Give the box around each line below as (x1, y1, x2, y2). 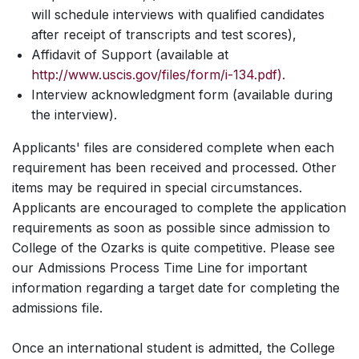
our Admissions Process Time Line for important (12, 260, 307, 276)
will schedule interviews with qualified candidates (31, 6, 325, 22)
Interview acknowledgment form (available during (31, 87, 333, 103)
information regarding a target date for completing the (12, 280, 340, 296)
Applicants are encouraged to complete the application (12, 200, 346, 216)
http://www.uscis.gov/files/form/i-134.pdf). (31, 67, 285, 83)
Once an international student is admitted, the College (12, 340, 335, 356)
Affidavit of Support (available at (31, 46, 228, 63)
